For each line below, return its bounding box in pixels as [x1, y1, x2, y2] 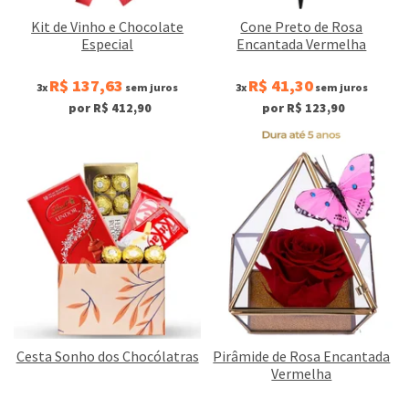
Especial [81, 35, 134, 54]
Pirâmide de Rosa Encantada [213, 346, 391, 365]
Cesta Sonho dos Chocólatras [16, 346, 199, 365]
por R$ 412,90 [68, 100, 152, 117]
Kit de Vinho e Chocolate [31, 17, 184, 37]
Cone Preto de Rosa [240, 17, 363, 37]
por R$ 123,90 [262, 100, 346, 117]
